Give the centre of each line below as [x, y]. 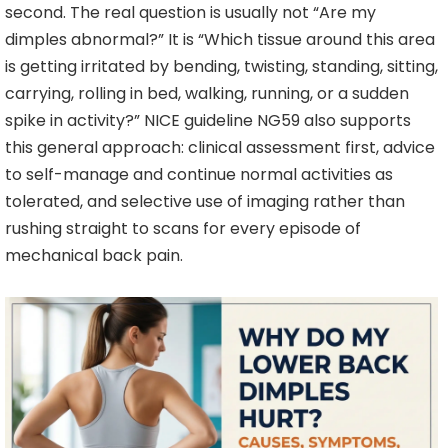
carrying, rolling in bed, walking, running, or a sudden [207, 94]
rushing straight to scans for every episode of [183, 229]
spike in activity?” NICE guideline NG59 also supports [208, 121]
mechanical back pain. [94, 256]
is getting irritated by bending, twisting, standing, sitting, [221, 67]
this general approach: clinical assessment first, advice [220, 148]
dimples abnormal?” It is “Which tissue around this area [220, 40]
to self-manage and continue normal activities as [199, 175]
